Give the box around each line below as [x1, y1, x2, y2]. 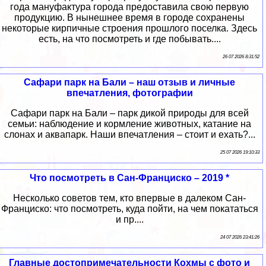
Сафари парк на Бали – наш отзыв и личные [24, 77, 235, 88]
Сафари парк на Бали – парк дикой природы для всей [10, 108, 249, 119]
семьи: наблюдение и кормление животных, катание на [8, 119, 251, 129]
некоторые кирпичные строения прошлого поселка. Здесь [2, 23, 257, 34]
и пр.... [115, 214, 144, 225]
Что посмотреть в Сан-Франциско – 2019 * [30, 173, 229, 183]
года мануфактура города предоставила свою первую [10, 2, 249, 12]
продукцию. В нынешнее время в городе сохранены [14, 12, 245, 23]
